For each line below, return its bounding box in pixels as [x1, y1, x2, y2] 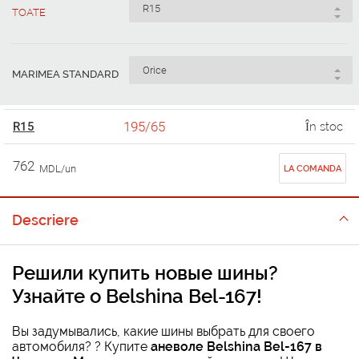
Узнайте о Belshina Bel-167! [12, 284, 262, 308]
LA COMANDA [284, 163, 341, 174]
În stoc [305, 119, 343, 134]
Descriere [12, 212, 79, 228]
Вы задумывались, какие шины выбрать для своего [12, 323, 315, 339]
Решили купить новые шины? [12, 260, 278, 284]
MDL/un [37, 163, 76, 175]
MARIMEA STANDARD [12, 68, 119, 80]
